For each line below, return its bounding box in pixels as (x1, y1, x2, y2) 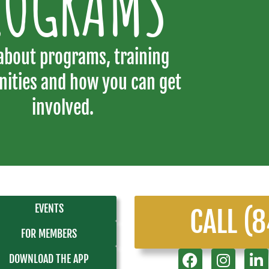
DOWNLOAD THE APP (9, 252, 89, 265)
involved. (31, 97, 94, 119)
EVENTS (34, 201, 64, 215)
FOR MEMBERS (21, 226, 77, 240)
